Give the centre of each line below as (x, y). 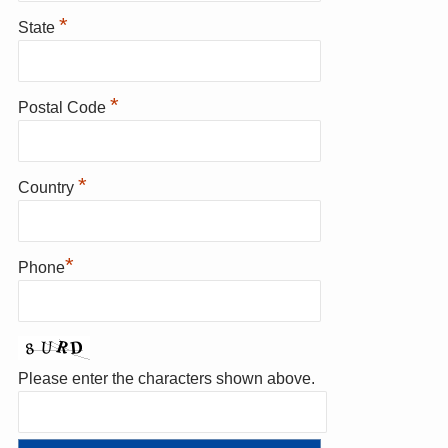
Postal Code (63, 108)
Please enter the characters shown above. (166, 379)
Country (47, 188)
